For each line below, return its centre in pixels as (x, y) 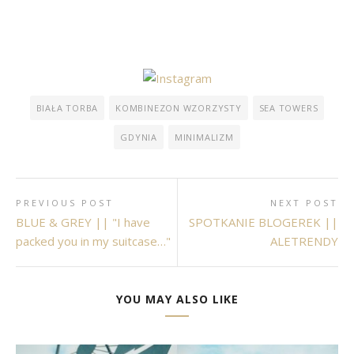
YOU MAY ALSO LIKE (177, 299)
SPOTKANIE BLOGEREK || (264, 222)
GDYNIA (139, 137)
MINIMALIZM (204, 137)
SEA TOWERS (288, 108)
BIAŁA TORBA (67, 108)
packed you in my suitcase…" (93, 241)
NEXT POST (304, 203)
